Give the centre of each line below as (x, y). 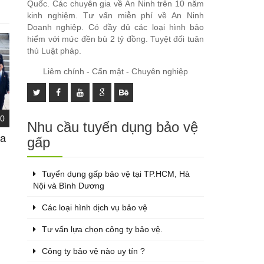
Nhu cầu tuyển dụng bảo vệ (113, 127)
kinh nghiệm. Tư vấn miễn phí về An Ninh (115, 15)
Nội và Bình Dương (69, 185)
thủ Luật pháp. (55, 50)
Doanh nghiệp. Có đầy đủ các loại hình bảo (115, 27)
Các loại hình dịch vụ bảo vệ (95, 207)
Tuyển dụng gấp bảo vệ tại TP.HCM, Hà (116, 174)
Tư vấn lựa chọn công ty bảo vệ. (103, 229)
